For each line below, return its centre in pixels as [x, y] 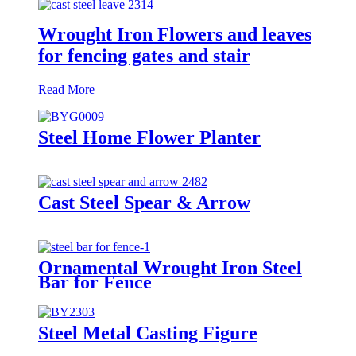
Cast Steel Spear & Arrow [144, 202]
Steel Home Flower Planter [149, 137]
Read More [66, 89]
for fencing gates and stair [144, 55]
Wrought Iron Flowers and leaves [175, 34]
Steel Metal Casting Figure [148, 333]
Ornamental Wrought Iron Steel [170, 267]
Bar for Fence [95, 282]
